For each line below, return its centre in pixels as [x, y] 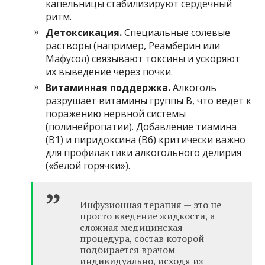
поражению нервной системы [116, 114]
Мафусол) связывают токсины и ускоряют [143, 59]
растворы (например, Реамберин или [133, 46]
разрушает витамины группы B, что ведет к [149, 101]
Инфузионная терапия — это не [151, 205]
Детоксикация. [84, 33]
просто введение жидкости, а [148, 216]
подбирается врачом [128, 250]
